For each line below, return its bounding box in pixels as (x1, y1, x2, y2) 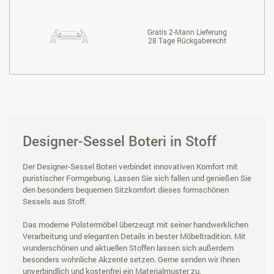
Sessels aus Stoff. (23, 196, 86, 207)
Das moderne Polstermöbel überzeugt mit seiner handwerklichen (23, 219, 248, 231)
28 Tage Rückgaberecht (147, 35, 226, 46)
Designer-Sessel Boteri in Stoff (23, 131, 217, 150)
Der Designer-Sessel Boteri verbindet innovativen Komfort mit (23, 161, 238, 172)
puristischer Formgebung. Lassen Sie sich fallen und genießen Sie (23, 172, 251, 184)
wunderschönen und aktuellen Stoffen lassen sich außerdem (23, 242, 234, 254)
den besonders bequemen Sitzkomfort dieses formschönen (23, 184, 229, 196)
